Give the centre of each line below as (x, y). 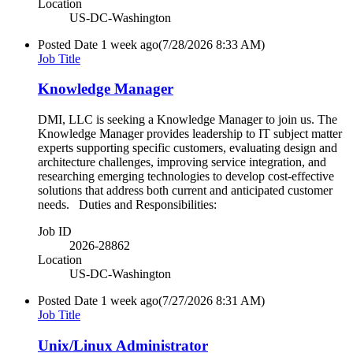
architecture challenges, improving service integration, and (182, 162)
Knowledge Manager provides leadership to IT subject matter (190, 134)
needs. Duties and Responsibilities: (127, 205)
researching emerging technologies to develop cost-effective (186, 176)
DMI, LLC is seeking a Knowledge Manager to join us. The (188, 120)
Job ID (55, 232)
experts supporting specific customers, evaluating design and (188, 148)
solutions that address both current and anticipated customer (185, 191)
